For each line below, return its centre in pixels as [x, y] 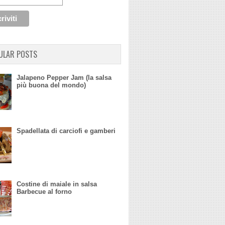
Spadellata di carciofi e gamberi [66, 131]
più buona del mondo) [51, 85]
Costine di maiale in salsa [57, 184]
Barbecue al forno [44, 192]
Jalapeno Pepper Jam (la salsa [64, 78]
